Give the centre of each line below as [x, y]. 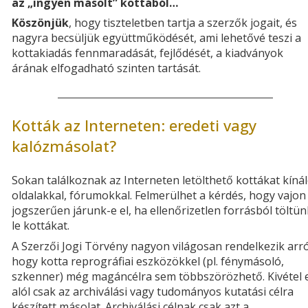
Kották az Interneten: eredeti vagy [134, 125]
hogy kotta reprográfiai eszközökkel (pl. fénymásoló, [148, 261]
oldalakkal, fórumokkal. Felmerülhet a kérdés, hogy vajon [159, 196]
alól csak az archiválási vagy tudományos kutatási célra [153, 291]
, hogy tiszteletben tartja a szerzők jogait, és [183, 23]
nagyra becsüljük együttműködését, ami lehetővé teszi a [156, 38]
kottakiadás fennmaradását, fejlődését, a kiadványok [147, 53]
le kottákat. [41, 226]
